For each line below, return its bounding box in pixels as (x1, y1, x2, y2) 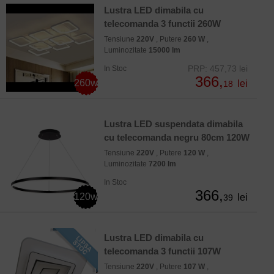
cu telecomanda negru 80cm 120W (104, 132, 250, 143)
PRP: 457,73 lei (188, 64, 248, 74)
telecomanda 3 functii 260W (104, 18, 221, 29)
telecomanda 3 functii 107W (104, 246, 221, 257)
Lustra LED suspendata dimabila (104, 119, 243, 130)
